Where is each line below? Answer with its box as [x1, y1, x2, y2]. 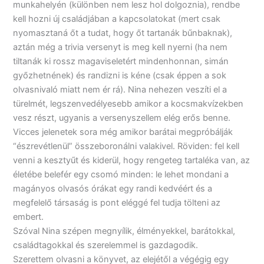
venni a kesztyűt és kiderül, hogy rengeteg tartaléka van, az [13, 154, 250, 166]
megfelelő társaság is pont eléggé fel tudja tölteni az [13, 197, 221, 208]
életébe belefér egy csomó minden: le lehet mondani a [13, 169, 229, 180]
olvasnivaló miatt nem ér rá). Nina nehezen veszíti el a [13, 84, 227, 95]
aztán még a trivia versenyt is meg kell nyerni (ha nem [13, 41, 228, 52]
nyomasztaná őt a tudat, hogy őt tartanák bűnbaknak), [13, 27, 233, 38]
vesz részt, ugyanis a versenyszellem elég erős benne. [13, 112, 231, 123]
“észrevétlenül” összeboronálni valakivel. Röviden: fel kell [13, 140, 240, 151]
